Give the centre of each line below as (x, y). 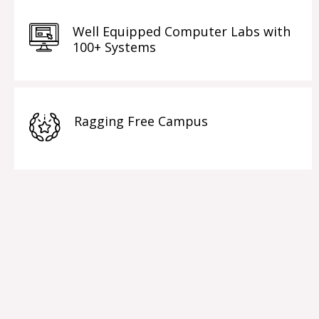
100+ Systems (114, 47)
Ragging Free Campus (141, 121)
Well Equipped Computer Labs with (182, 31)
